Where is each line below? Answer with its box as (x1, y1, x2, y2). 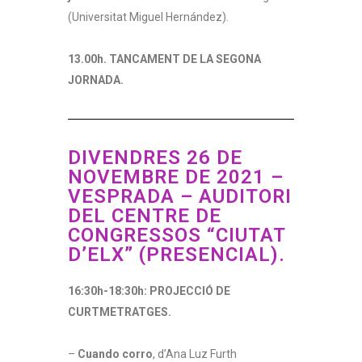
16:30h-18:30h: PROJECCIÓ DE (68, 284, 230, 298)
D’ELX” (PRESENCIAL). (68, 243, 285, 267)
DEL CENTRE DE (68, 204, 221, 228)
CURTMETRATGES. (68, 305, 171, 319)
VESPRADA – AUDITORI (68, 185, 292, 208)
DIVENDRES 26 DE (68, 146, 242, 170)
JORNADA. (68, 74, 124, 87)
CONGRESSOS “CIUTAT (68, 224, 285, 247)
